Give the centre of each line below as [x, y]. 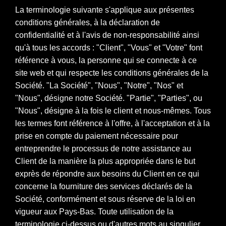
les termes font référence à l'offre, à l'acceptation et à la [112, 123]
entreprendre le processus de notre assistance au [103, 148]
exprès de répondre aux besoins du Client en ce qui [107, 174]
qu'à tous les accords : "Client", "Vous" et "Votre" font [109, 47]
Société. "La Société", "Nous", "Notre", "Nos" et [99, 85]
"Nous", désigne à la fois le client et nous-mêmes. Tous [113, 110]
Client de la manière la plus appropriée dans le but [105, 161]
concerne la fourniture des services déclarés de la [104, 186]
